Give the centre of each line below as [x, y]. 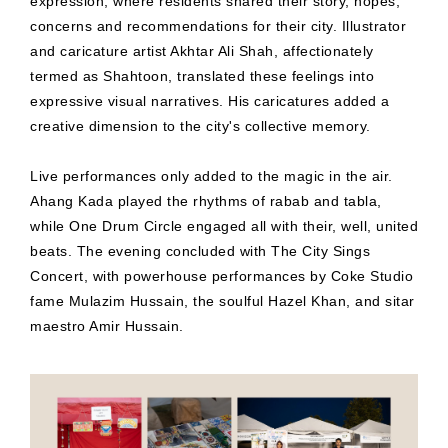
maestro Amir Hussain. [107, 326]
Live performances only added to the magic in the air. [211, 176]
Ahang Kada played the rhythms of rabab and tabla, [206, 201]
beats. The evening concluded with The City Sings [200, 251]
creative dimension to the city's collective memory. [200, 126]
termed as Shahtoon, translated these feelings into [202, 76]
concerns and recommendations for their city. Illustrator [218, 26]
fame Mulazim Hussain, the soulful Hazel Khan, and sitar [222, 301]
